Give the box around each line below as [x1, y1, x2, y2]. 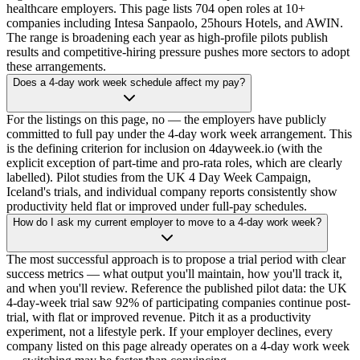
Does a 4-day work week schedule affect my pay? [13, 76, 245, 89]
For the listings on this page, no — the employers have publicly [6, 112, 326, 127]
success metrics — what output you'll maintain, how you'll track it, [6, 267, 342, 281]
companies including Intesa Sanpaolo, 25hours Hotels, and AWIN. [6, 16, 343, 31]
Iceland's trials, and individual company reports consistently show [6, 185, 337, 199]
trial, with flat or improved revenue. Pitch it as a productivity [6, 310, 311, 325]
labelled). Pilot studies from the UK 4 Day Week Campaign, [6, 170, 311, 185]
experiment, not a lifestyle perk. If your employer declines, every [6, 325, 333, 339]
